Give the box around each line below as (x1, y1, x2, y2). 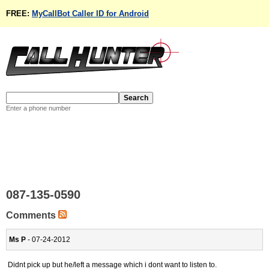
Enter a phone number (6, 104, 71, 112)
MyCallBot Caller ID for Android (32, 9, 149, 18)
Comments (6, 210, 58, 220)
